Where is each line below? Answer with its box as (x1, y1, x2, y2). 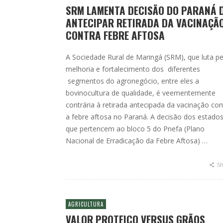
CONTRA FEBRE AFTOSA (66, 27, 165, 43)
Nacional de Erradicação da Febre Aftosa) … (66, 136, 208, 145)
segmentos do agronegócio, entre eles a (66, 76, 199, 86)
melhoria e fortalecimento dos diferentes (66, 64, 200, 74)
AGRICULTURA (68, 200, 104, 208)
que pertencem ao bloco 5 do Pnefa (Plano (66, 124, 205, 133)
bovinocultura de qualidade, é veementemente (66, 88, 216, 98)
